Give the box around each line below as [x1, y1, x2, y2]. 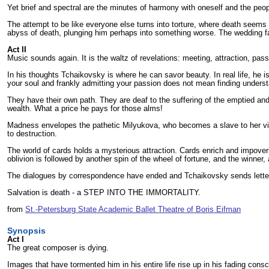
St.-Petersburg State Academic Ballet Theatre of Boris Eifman [25, 204, 241, 214]
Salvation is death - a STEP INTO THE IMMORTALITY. [7, 187, 201, 197]
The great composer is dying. [7, 243, 109, 252]
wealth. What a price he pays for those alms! [7, 103, 163, 113]
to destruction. [7, 128, 57, 138]
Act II [7, 44, 26, 54]
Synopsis [7, 225, 46, 235]
